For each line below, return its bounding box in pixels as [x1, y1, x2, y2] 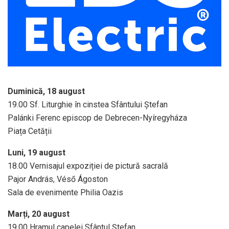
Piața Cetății [8, 126, 52, 136]
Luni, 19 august [8, 148, 65, 158]
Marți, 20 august [8, 209, 70, 219]
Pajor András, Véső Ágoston [8, 174, 108, 185]
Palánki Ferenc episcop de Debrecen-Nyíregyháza [8, 113, 187, 123]
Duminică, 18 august [8, 86, 85, 97]
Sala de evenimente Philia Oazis [8, 188, 123, 198]
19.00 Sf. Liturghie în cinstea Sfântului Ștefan [8, 100, 168, 110]
